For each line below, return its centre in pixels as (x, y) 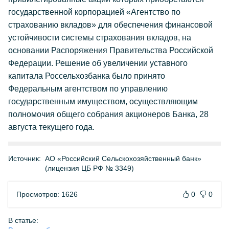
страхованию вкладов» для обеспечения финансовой (110, 25)
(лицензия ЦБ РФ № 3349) (89, 168)
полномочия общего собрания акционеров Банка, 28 (108, 114)
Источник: (25, 158)
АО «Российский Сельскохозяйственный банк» (123, 158)
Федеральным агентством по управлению (88, 89)
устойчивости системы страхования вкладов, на (100, 38)
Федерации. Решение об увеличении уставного (98, 63)
